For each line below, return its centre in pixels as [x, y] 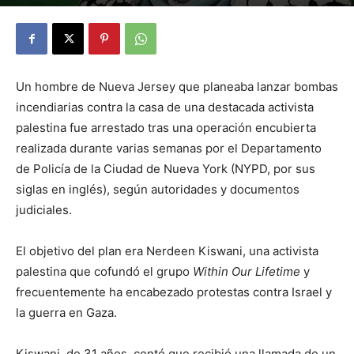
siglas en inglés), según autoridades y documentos [158, 189]
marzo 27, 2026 [123, 11]
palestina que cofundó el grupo [104, 271]
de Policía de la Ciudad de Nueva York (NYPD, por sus [166, 169]
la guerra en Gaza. [66, 313]
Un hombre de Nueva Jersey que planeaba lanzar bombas [177, 87]
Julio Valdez [55, 11]
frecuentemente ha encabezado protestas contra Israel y [174, 292]
